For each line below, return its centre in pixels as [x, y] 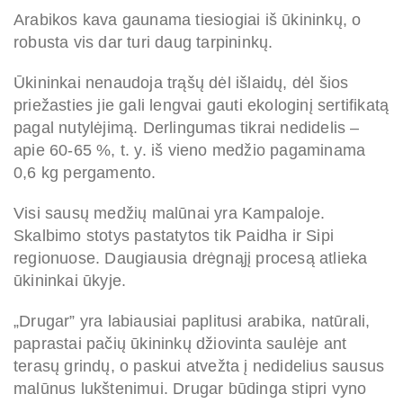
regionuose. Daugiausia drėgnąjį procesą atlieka [191, 259]
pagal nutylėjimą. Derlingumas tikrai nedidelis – [187, 128]
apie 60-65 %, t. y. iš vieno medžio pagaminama [190, 151]
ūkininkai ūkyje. [70, 281]
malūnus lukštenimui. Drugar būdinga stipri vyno [190, 389]
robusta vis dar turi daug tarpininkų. [143, 43]
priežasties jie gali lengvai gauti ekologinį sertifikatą [201, 106]
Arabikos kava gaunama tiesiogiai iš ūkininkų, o [188, 20]
